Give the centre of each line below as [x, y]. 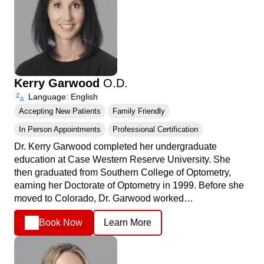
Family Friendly [139, 111]
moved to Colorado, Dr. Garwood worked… [104, 198]
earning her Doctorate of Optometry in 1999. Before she [129, 185]
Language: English [62, 96]
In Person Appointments [60, 129]
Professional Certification [155, 129]
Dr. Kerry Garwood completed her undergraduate [115, 146]
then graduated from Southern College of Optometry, [123, 172]
